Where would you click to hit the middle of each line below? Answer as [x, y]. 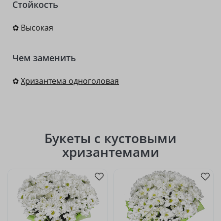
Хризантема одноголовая [70, 81]
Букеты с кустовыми [110, 138]
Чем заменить [44, 58]
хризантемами [110, 152]
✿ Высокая [33, 28]
